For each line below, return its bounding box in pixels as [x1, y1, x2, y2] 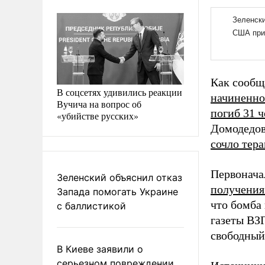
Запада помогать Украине [57, 185, 178, 198]
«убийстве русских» [57, 109, 138, 122]
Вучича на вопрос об [57, 97, 141, 110]
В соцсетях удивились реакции [57, 85, 182, 98]
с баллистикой [57, 199, 126, 212]
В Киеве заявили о [57, 243, 143, 255]
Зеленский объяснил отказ [57, 171, 182, 183]
